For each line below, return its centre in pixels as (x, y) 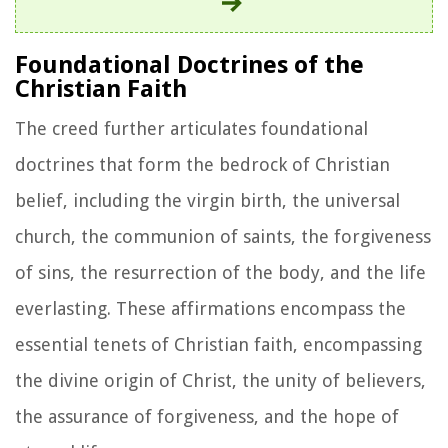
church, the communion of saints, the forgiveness (223, 236)
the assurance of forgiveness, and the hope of (207, 416)
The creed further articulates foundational (191, 128)
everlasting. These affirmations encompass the (210, 308)
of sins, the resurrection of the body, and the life (220, 272)
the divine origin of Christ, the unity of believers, (220, 380)
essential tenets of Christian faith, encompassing (218, 344)
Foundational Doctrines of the (189, 64)
